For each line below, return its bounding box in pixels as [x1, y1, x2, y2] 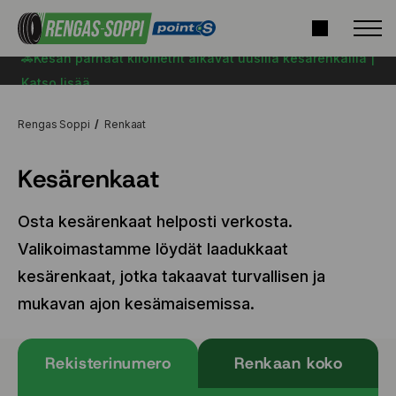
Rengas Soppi [18, 118, 90, 131]
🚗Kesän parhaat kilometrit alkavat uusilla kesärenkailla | [21, 50, 375, 65]
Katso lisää [21, 75, 90, 90]
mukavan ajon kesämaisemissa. [18, 294, 255, 313]
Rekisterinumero [44, 352, 171, 374]
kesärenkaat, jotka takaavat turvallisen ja [18, 267, 325, 286]
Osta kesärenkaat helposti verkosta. [18, 212, 293, 231]
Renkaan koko [233, 352, 343, 374]
